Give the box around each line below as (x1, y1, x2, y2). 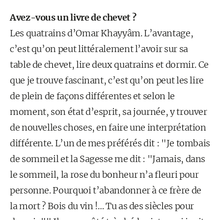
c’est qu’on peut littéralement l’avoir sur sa (10, 43, 188, 55)
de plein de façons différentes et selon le (10, 90, 175, 102)
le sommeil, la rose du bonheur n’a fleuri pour (10, 169, 199, 180)
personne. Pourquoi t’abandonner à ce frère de (10, 185, 201, 196)
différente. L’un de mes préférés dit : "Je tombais (10, 137, 211, 149)
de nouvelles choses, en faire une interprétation (10, 122, 206, 133)
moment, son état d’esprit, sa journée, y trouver (10, 106, 207, 117)
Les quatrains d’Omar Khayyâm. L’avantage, (10, 27, 193, 39)
